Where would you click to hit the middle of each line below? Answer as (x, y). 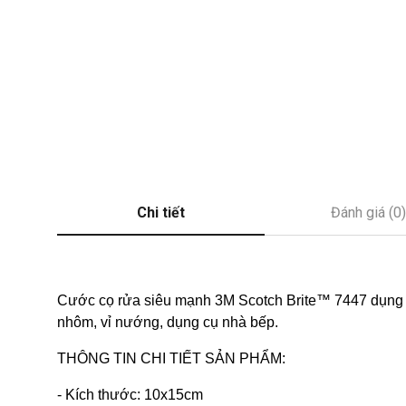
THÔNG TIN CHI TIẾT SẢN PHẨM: (171, 358)
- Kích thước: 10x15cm (130, 395)
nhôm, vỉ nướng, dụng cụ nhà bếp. (168, 322)
